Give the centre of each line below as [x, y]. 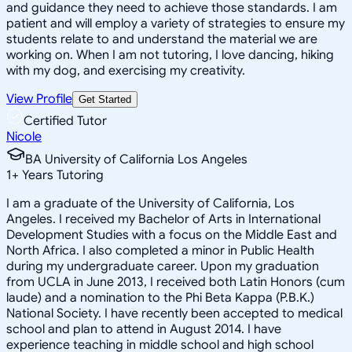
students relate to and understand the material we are [162, 39]
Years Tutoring [61, 175]
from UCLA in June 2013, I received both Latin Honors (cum [176, 282]
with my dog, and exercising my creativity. [126, 70]
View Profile [39, 99]
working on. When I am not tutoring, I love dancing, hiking [170, 55]
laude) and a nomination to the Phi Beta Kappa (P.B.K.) [160, 297]
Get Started [105, 99]
